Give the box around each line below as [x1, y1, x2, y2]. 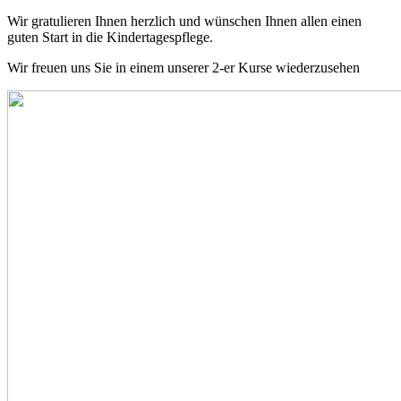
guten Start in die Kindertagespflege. [7, 29, 213, 45]
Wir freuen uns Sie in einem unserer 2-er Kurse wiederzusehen [7, 59, 360, 75]
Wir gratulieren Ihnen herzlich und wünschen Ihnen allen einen [7, 13, 362, 29]
